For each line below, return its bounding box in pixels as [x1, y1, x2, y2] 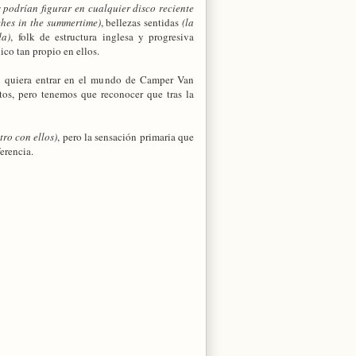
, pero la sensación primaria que [57, 129, 195, 144]
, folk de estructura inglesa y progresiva [10, 29, 195, 44]
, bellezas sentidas [100, 14, 183, 29]
